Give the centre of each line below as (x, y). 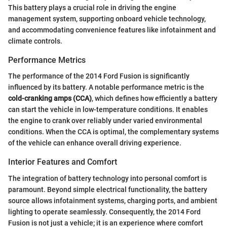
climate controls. (35, 41)
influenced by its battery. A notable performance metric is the (106, 87)
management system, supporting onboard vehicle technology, (107, 19)
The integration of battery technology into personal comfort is (107, 178)
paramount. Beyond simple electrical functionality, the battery (108, 189)
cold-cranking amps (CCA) (50, 99)
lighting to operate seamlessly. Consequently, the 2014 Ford (104, 212)
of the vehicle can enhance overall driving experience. (95, 143)
